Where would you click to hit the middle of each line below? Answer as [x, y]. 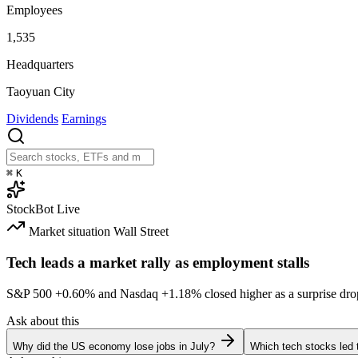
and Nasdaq [128, 293]
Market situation [70, 232]
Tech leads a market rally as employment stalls [158, 262]
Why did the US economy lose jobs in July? [114, 346]
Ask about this [43, 320]
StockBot [30, 209]
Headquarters [40, 65]
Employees [34, 10]
